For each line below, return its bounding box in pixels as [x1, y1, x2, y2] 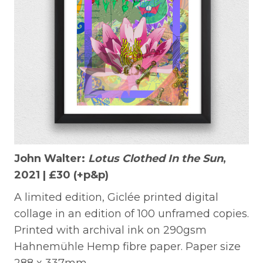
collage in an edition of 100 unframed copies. [14, 207, 249, 220]
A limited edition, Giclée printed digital [14, 190, 218, 204]
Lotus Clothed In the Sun [88, 151, 223, 165]
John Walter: [14, 151, 88, 165]
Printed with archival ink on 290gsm [14, 223, 207, 237]
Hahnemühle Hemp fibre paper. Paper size [14, 240, 241, 253]
